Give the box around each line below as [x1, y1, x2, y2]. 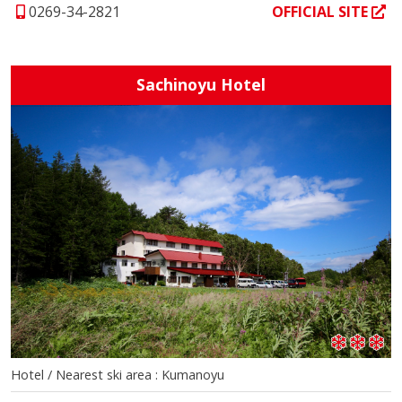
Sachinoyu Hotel [136, 74, 266, 96]
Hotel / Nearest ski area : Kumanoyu [11, 366, 224, 384]
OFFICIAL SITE [271, 2, 371, 22]
